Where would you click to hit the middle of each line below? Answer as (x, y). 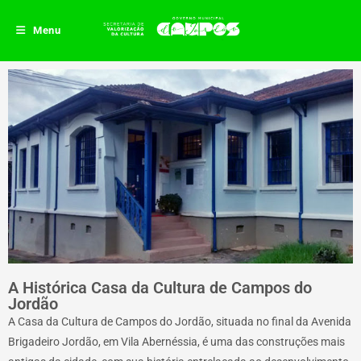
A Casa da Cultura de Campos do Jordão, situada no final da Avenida (180, 321)
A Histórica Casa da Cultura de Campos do (160, 287)
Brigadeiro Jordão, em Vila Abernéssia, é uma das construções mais (176, 341)
